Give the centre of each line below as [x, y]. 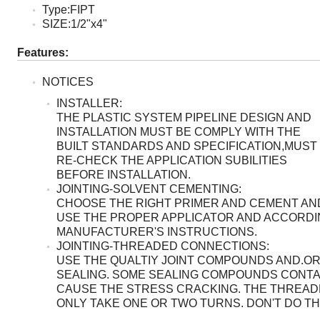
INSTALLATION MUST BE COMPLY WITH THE [179, 132]
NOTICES [68, 82]
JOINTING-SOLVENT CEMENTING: [149, 189]
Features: [43, 52]
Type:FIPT [69, 10]
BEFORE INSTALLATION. [124, 175]
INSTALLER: [89, 103]
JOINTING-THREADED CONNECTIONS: [163, 246]
